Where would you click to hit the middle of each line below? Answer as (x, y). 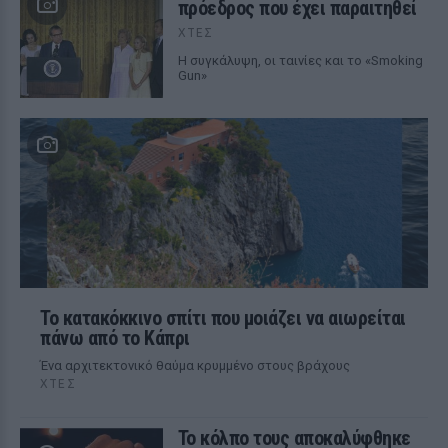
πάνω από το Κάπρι (115, 338)
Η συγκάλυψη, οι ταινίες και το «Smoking (300, 60)
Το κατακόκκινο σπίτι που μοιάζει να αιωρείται (223, 318)
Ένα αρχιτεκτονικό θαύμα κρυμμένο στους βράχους (195, 365)
